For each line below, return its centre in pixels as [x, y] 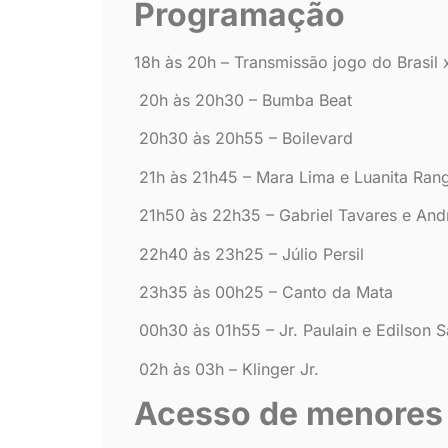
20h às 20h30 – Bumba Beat [243, 100]
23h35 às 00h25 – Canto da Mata [263, 292]
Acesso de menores [288, 414]
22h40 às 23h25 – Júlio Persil [249, 253]
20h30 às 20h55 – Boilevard [243, 138]
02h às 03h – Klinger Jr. [226, 368]
